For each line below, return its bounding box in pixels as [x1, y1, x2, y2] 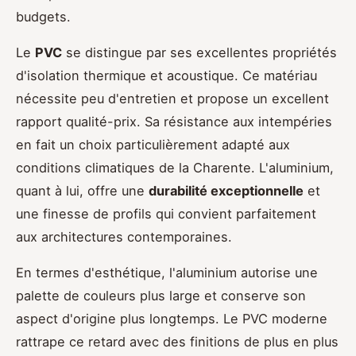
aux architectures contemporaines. [16, 229, 232, 246]
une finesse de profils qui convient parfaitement [16, 206, 316, 222]
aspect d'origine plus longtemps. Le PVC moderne [16, 311, 327, 327]
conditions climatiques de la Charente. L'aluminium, [16, 160, 334, 176]
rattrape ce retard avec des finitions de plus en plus [16, 334, 339, 350]
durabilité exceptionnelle [149, 183, 304, 199]
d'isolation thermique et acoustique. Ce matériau [16, 68, 317, 84]
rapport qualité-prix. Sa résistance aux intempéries [16, 114, 332, 130]
